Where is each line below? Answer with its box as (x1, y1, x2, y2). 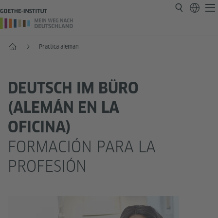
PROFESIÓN (8, 157, 87, 176)
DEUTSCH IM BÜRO (8, 79, 139, 97)
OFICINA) (8, 118, 71, 136)
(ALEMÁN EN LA (8, 98, 119, 117)
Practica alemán (39, 43, 79, 50)
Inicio (7, 41, 24, 50)
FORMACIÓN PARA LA (8, 137, 156, 156)
